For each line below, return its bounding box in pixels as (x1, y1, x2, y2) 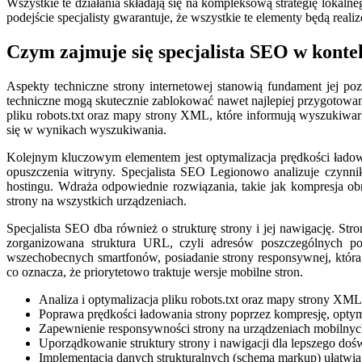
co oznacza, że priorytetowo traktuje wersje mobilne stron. (6, 264, 303, 279)
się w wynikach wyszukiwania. (6, 122, 166, 137)
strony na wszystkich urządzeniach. (6, 193, 187, 208)
